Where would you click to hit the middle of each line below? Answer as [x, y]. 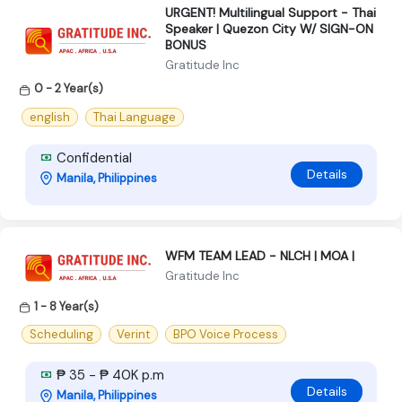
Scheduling [61, 334]
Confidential [92, 157]
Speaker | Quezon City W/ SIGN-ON [269, 29]
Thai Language [135, 117]
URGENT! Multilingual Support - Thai [271, 13]
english [50, 117]
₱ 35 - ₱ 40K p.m [109, 375]
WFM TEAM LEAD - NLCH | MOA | [260, 256]
